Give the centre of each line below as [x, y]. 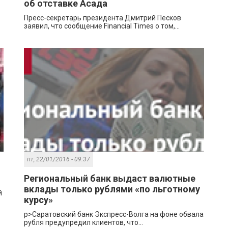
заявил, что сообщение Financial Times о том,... [102, 26]
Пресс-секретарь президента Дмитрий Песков [103, 18]
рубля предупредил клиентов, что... [84, 223]
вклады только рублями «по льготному [112, 189]
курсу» [39, 200]
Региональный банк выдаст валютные [110, 179]
